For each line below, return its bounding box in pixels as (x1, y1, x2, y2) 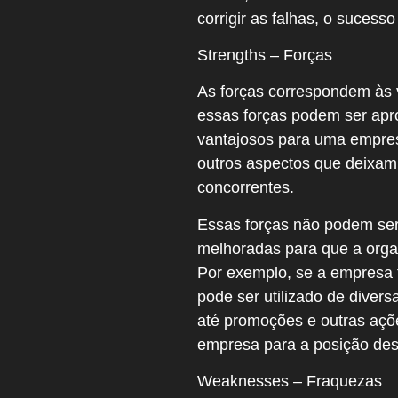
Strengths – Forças (197, 46, 332, 64)
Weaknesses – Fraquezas (197, 372, 382, 391)
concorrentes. (197, 179, 294, 197)
